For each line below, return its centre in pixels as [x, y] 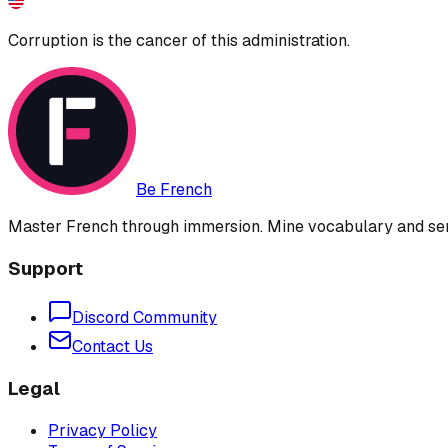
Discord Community [144, 318]
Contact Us [112, 347]
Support [45, 268]
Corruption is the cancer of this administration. [179, 40]
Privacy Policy [102, 430]
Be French [174, 189]
